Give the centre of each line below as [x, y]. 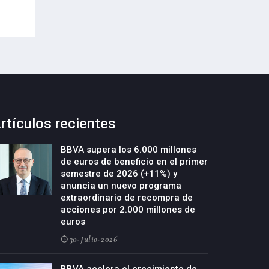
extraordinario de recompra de [127, 198]
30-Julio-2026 [93, 239]
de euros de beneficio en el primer [134, 162]
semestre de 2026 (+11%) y [119, 174]
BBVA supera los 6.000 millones [128, 150]
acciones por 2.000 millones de [128, 210]
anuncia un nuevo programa [121, 186]
